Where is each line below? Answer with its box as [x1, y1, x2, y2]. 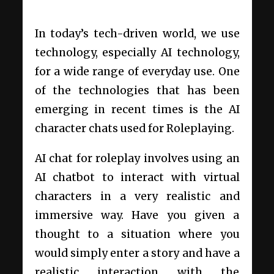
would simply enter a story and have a [34, 246, 240, 260]
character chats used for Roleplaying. [34, 122, 234, 135]
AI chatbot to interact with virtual [34, 170, 240, 184]
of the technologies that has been [34, 84, 240, 97]
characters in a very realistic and [34, 189, 240, 203]
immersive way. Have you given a [34, 208, 240, 222]
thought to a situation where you [34, 227, 240, 241]
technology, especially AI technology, [34, 46, 240, 59]
